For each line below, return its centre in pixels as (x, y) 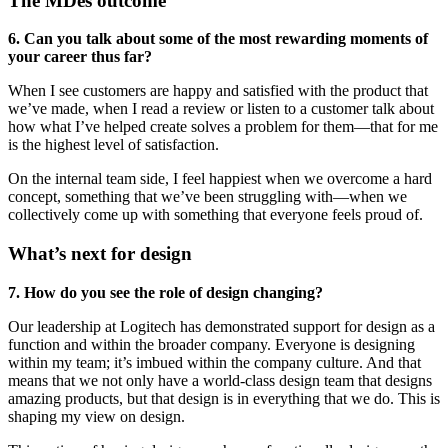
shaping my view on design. (96, 416)
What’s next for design (100, 254)
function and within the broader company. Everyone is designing (211, 344)
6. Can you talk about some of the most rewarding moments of (218, 39)
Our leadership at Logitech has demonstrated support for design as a (221, 326)
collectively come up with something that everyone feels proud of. (215, 215)
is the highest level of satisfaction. (113, 145)
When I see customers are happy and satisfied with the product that (218, 91)
